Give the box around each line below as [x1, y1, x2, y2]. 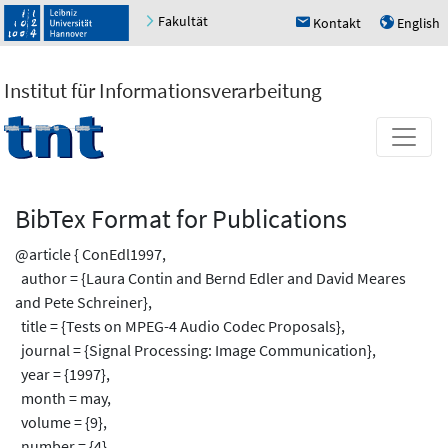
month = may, [15, 387, 111, 408]
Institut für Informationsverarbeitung [4, 76, 322, 104]
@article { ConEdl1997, [15, 243, 166, 264]
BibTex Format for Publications [15, 202, 347, 235]
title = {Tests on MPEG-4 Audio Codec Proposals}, [15, 315, 345, 336]
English [397, 13, 440, 32]
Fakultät [158, 12, 208, 31]
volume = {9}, [15, 411, 107, 432]
